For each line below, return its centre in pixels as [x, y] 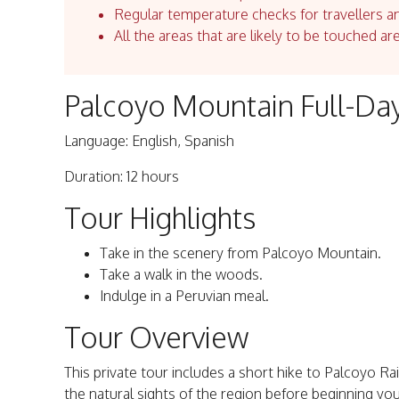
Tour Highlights [160, 218]
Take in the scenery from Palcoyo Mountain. [240, 253]
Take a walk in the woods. [181, 275]
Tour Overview [156, 338]
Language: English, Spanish [149, 141]
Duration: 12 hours [122, 177]
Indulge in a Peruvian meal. [184, 296]
